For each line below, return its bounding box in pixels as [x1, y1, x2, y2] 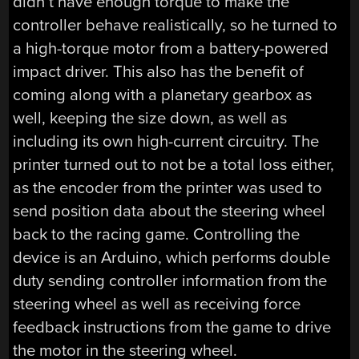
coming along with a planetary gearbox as [13, 85, 313, 106]
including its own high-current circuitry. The [13, 131, 320, 152]
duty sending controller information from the [13, 271, 328, 292]
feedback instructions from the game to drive [13, 317, 332, 338]
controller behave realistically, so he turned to [13, 15, 338, 36]
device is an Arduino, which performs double [13, 248, 331, 268]
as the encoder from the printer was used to [13, 178, 323, 199]
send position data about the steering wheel [13, 201, 326, 222]
